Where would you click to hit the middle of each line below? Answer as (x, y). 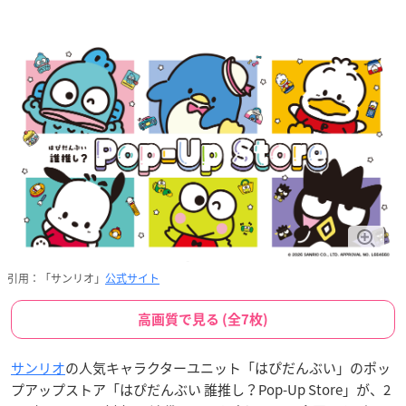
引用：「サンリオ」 (56, 278)
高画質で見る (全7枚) (203, 319)
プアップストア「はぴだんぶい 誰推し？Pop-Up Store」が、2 (201, 389)
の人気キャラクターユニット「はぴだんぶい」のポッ (228, 367)
